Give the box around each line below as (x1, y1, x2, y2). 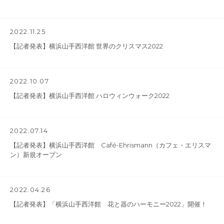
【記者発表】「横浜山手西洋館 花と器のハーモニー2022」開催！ (10, 200, 207, 208)
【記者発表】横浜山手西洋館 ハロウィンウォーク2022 (10, 91, 169, 99)
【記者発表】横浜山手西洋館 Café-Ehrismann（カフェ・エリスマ (10, 141, 211, 149)
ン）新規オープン (10, 150, 62, 158)
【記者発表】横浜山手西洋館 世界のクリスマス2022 (10, 42, 163, 50)
